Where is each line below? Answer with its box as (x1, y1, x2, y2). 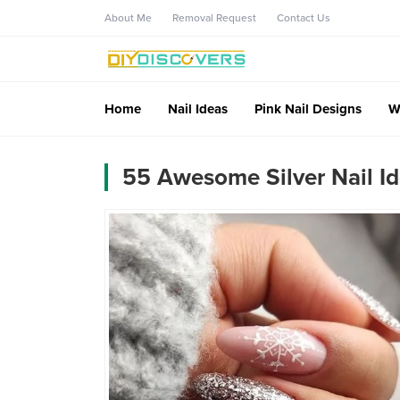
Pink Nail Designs (254, 100, 362, 117)
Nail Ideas (168, 100, 228, 117)
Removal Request (172, 12, 256, 24)
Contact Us (277, 12, 330, 24)
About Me (104, 12, 152, 24)
